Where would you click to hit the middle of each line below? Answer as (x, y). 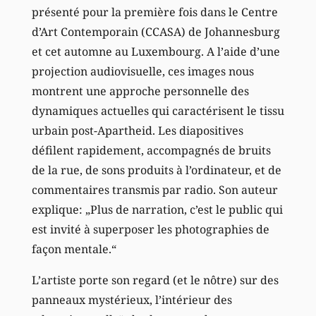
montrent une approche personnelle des (140, 91)
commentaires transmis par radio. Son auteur (154, 190)
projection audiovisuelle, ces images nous (142, 72)
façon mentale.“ (74, 249)
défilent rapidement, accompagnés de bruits (151, 151)
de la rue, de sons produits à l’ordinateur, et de (156, 170)
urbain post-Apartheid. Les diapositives (137, 131)
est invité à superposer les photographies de (150, 230)
